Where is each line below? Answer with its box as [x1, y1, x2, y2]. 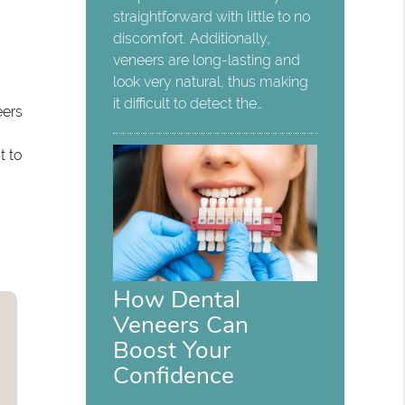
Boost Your [113, 333, 231, 366]
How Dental [113, 282, 241, 316]
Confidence [113, 358, 235, 391]
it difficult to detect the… [113, 95, 264, 113]
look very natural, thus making [113, 73, 309, 91]
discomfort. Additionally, [113, 30, 271, 48]
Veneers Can [113, 307, 250, 341]
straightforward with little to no [113, 8, 311, 26]
